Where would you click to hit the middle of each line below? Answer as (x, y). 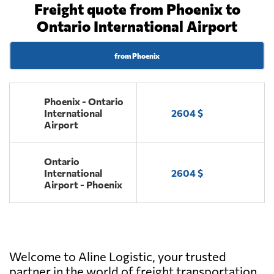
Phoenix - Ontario (84, 101)
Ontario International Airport (137, 26)
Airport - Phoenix (83, 184)
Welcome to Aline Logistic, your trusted (118, 256)
